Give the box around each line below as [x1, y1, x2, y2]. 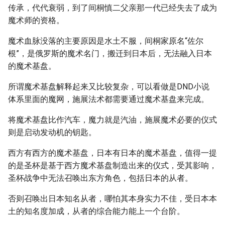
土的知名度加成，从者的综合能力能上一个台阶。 [8, 206, 185, 216]
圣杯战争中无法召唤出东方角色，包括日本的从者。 [8, 173, 193, 183]
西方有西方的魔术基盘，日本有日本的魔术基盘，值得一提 [8, 148, 217, 158]
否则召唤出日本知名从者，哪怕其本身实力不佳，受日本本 [8, 194, 217, 203]
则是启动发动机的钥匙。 [8, 128, 96, 137]
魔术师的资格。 [8, 16, 64, 25]
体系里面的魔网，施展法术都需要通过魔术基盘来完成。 [8, 94, 209, 104]
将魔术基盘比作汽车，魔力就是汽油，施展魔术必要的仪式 [8, 115, 217, 125]
